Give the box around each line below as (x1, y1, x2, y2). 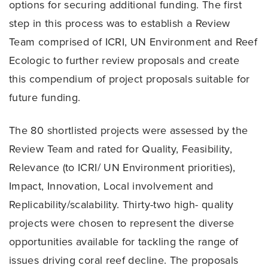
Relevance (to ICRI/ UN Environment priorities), (9, 161, 236, 175)
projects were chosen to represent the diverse (9, 217, 234, 230)
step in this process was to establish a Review (9, 16, 230, 30)
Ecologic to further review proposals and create (9, 53, 240, 67)
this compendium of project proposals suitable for (9, 72, 250, 86)
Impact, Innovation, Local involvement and (9, 179, 214, 193)
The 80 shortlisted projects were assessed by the (9, 124, 248, 138)
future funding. (9, 90, 81, 104)
